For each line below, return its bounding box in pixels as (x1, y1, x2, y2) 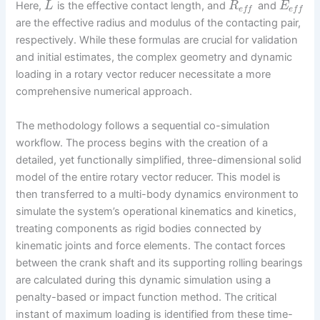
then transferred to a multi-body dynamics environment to (16, 187, 299, 201)
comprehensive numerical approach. (16, 85, 193, 99)
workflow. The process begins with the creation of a (16, 136, 269, 149)
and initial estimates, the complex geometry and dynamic (16, 51, 293, 64)
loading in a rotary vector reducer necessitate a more (16, 68, 271, 81)
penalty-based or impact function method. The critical (16, 290, 277, 304)
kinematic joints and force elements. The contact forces (16, 239, 286, 252)
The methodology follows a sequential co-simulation (16, 119, 271, 132)
